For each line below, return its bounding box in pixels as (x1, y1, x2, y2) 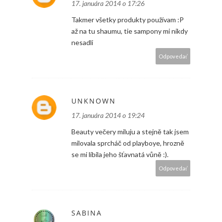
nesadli (71, 38, 93, 47)
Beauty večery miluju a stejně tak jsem (71, 127, 189, 136)
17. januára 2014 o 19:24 (71, 111, 145, 120)
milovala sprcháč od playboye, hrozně (71, 139, 184, 148)
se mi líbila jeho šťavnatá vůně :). (71, 150, 168, 159)
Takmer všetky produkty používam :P (71, 15, 184, 24)
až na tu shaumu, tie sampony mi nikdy (71, 27, 188, 36)
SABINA (71, 208, 102, 218)
